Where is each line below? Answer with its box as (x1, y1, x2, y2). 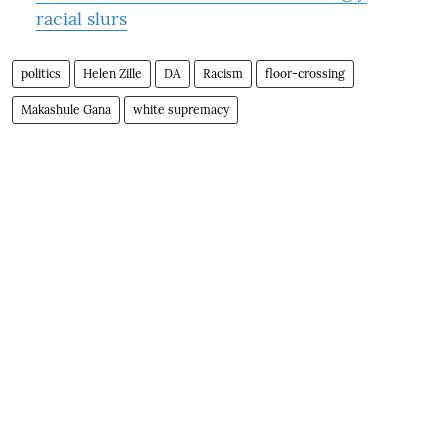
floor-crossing (265, 65, 345, 81)
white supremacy (133, 101, 229, 117)
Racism (203, 65, 243, 81)
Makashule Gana (21, 101, 111, 117)
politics (21, 65, 61, 81)
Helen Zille (83, 65, 142, 81)
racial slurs (36, 6, 127, 30)
